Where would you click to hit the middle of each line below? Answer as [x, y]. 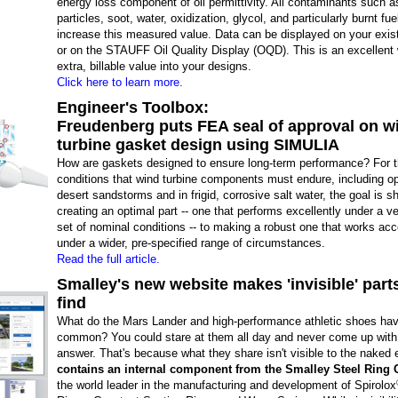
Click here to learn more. [120, 82]
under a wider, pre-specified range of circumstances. [191, 243]
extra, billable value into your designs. [154, 66]
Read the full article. [108, 259]
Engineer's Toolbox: [133, 107]
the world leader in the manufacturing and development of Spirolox [227, 385]
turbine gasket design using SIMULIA [198, 145]
